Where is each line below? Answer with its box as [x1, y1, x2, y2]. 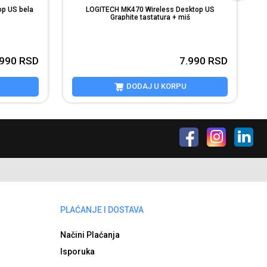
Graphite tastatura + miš [110, 13, 190, 22]
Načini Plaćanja [60, 230, 120, 240]
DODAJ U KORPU [124, 82, 187, 91]
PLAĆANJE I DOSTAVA [60, 205, 144, 215]
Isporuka [60, 247, 95, 257]
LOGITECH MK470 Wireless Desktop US [85, 5, 215, 14]
